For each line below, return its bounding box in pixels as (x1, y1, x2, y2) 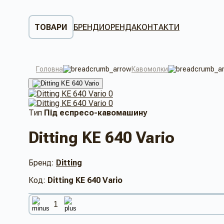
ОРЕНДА (104, 22, 136, 32)
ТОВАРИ (34, 22, 67, 32)
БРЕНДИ (73, 22, 104, 32)
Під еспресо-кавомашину (44, 108, 147, 117)
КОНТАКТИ (136, 22, 179, 32)
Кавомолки (131, 65, 168, 73)
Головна (36, 65, 63, 73)
